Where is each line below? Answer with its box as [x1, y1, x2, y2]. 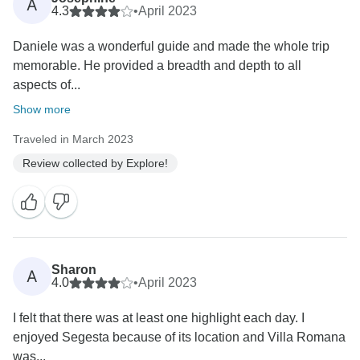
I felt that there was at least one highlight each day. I [13, 311, 305, 325]
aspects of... [13, 78, 80, 92]
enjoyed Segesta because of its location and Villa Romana [13, 330, 346, 345]
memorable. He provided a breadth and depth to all [13, 59, 301, 73]
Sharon [51, 263, 96, 277]
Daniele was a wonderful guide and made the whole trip [13, 39, 329, 54]
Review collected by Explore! [22, 156, 168, 170]
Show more [13, 103, 71, 117]
